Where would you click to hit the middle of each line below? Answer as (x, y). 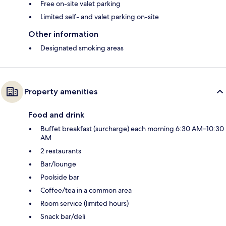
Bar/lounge (58, 164)
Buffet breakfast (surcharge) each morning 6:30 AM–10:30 (132, 128)
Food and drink (56, 115)
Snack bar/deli (63, 216)
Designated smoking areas (82, 48)
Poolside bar (60, 177)
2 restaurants (61, 151)
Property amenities (61, 91)
